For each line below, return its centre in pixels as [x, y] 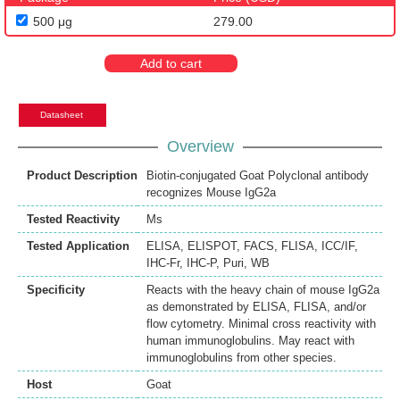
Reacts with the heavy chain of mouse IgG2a [263, 290]
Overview [200, 147]
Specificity [56, 290]
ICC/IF [338, 246]
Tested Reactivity [73, 220]
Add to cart [171, 64]
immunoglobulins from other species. [242, 358]
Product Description [82, 176]
